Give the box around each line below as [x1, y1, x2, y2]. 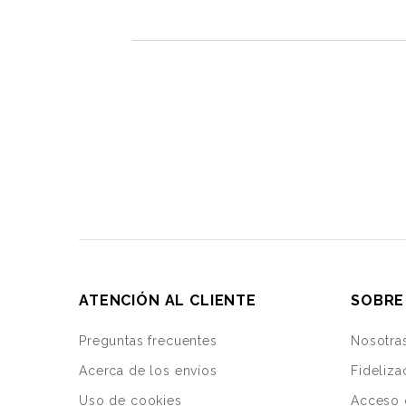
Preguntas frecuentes [79, 333, 217, 349]
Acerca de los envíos [79, 363, 217, 379]
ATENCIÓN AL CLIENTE [79, 292, 256, 310]
